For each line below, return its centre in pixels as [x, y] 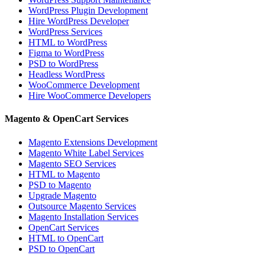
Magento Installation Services [83, 216]
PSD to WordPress [63, 63]
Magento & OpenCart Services [67, 119]
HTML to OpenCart [66, 238]
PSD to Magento [60, 185]
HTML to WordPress [68, 42]
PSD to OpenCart [62, 248]
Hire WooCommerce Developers [90, 95]
